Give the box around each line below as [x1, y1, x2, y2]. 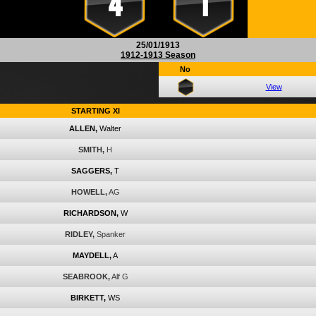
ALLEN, [69, 124, 97, 133]
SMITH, [78, 145, 104, 154]
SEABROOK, [62, 272, 110, 281]
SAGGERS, [71, 166, 112, 175]
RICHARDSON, [63, 209, 119, 217]
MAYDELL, [73, 251, 111, 260]
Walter [99, 124, 121, 133]
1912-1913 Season [121, 50, 195, 60]
